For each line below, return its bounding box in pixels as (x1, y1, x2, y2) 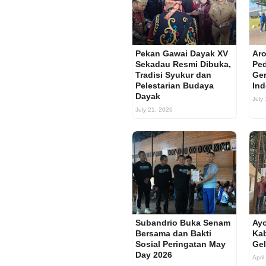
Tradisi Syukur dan (135, 70, 211, 80)
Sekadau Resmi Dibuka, (135, 59, 231, 69)
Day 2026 (135, 250, 172, 259)
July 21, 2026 (135, 106, 173, 113)
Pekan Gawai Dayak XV (135, 49, 228, 58)
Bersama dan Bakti (135, 229, 211, 238)
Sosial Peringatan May (135, 239, 226, 249)
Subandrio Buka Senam (135, 218, 230, 227)
